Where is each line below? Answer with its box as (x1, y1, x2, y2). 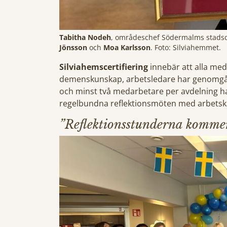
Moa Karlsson (103, 42, 150, 52)
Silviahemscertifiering (59, 61, 148, 72)
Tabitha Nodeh (59, 32, 111, 42)
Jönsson (59, 42, 87, 52)
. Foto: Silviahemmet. (150, 42, 221, 52)
